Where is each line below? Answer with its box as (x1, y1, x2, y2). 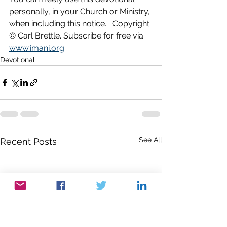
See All (139, 135, 162, 144)
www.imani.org (9, 43, 64, 53)
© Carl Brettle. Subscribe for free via (9, 30, 145, 41)
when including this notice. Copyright (9, 18, 152, 28)
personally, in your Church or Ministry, (9, 6, 152, 16)
